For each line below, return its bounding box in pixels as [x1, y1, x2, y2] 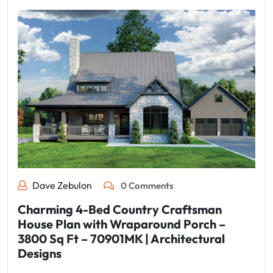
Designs [18, 246, 62, 261]
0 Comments [119, 180, 174, 192]
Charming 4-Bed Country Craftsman [18, 202, 222, 218]
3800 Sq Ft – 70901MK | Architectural [18, 231, 225, 247]
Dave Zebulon [32, 179, 92, 192]
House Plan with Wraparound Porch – [18, 216, 225, 232]
